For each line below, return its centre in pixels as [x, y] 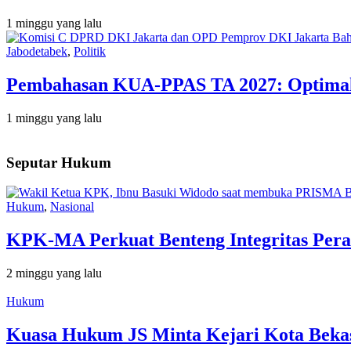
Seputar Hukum [59, 162]
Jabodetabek [37, 52]
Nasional [72, 207]
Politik [90, 52]
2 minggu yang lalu [54, 273]
